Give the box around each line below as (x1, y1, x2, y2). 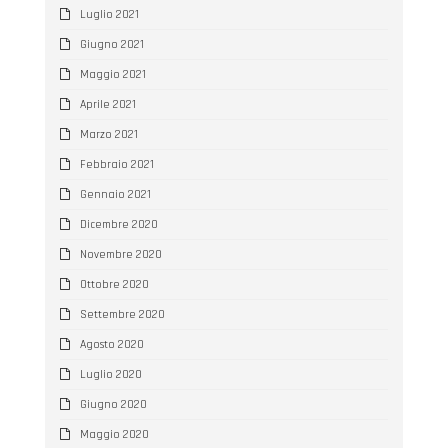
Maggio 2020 (79, 426, 149, 442)
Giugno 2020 (79, 396, 147, 412)
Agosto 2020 (79, 336, 144, 352)
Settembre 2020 (79, 306, 165, 322)
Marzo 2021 (79, 126, 138, 142)
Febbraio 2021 (79, 156, 154, 172)
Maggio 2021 (79, 66, 146, 82)
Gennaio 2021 (79, 186, 151, 202)
